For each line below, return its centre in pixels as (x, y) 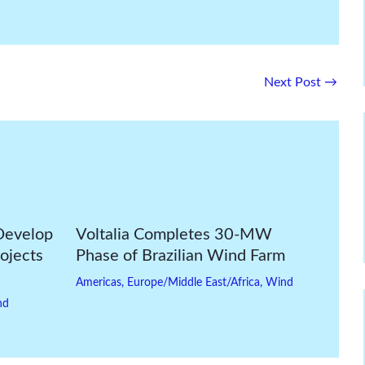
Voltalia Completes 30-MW (174, 235)
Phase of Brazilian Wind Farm (180, 256)
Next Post (294, 82)
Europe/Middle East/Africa (193, 283)
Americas (98, 283)
